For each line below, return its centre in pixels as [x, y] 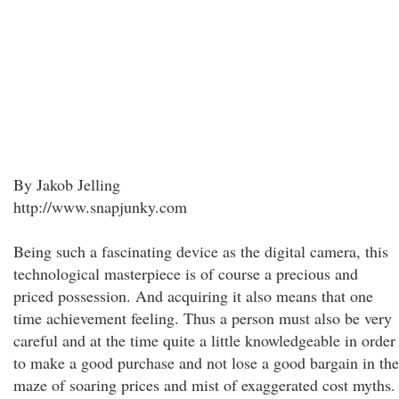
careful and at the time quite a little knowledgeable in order [204, 340]
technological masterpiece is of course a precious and [186, 273]
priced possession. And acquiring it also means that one [193, 296]
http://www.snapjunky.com [100, 207]
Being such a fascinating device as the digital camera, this [201, 251]
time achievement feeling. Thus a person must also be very [203, 318]
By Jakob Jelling [67, 184]
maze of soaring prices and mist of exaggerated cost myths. [204, 385]
